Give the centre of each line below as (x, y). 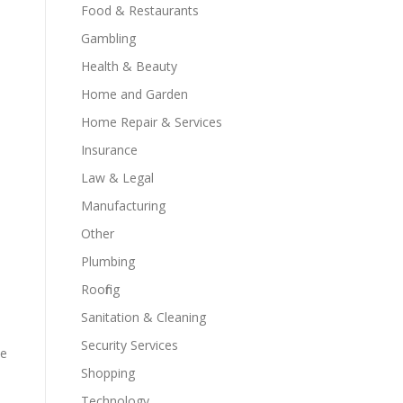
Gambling (108, 38)
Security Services (130, 345)
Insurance (109, 150)
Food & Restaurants (140, 10)
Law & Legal (117, 178)
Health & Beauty (129, 66)
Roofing (100, 289)
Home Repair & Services (152, 122)
